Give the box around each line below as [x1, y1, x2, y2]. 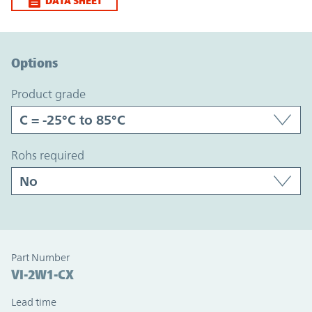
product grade [17, 87, 86, 102]
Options [11, 55, 58, 71]
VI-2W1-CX [11, 267, 74, 283]
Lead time [11, 296, 56, 309]
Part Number [11, 251, 70, 264]
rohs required [18, 148, 84, 163]
